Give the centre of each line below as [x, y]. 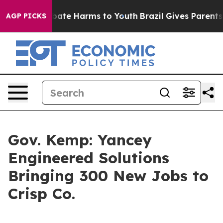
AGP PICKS [26, 16]
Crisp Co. [42, 194]
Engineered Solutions [89, 158]
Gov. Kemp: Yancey [80, 140]
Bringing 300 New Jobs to [108, 176]
